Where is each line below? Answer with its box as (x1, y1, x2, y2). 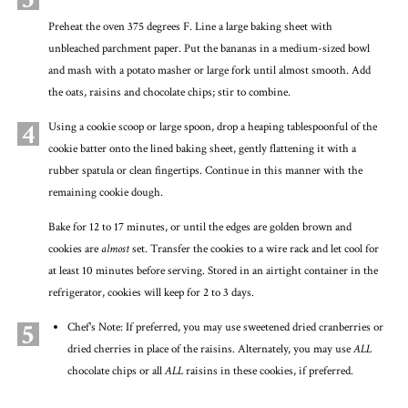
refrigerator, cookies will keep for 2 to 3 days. (47, 285, 254, 301)
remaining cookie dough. (47, 184, 163, 200)
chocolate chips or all (66, 363, 165, 380)
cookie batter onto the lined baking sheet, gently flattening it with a (47, 140, 356, 157)
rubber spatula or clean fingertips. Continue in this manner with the (47, 162, 362, 178)
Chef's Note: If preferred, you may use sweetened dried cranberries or (66, 320, 383, 336)
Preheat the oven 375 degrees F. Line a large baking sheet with (47, 18, 332, 35)
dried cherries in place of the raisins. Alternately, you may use (66, 342, 353, 358)
